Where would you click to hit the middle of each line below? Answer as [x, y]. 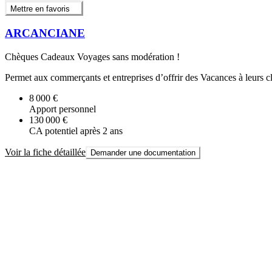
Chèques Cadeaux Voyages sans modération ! [92, 56]
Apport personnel [63, 109]
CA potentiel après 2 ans [76, 131]
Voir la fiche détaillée [45, 152]
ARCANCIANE [45, 33]
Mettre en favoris [40, 8]
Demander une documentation [143, 152]
